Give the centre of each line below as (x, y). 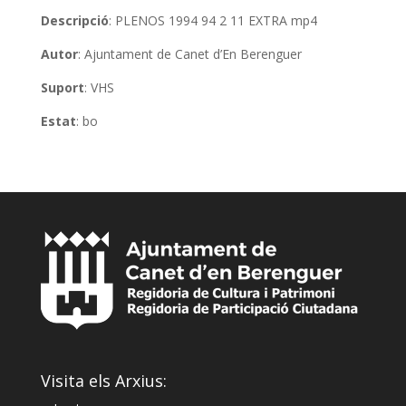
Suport (62, 87)
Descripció (74, 20)
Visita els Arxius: (103, 380)
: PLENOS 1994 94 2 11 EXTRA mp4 (213, 20)
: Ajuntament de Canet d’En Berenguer (189, 53)
